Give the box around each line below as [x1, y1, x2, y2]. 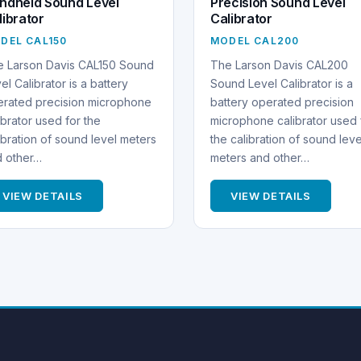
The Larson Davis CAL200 [210, 57, 348, 72]
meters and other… [210, 150, 309, 164]
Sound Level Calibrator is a [210, 76, 353, 90]
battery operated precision [210, 94, 354, 109]
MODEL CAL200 [210, 34, 300, 47]
